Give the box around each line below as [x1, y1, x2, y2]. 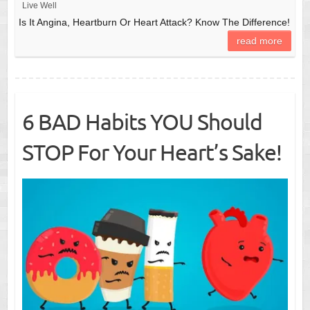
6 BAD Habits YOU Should [21, 108, 262, 136]
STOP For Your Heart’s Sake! [21, 138, 282, 166]
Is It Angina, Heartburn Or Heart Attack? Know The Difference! [18, 17, 290, 28]
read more [237, 35, 283, 47]
